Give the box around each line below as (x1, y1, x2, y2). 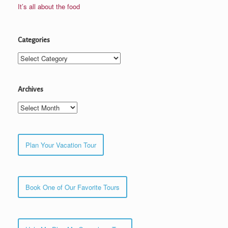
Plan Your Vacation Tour (25, 140, 96, 150)
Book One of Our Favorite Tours (25, 182, 120, 192)
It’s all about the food (18, 2, 80, 12)
